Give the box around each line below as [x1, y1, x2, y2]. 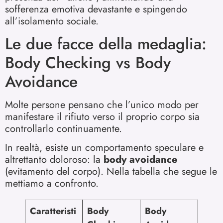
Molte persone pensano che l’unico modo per [5, 98, 199, 112]
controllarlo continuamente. [5, 121, 122, 136]
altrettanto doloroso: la [5, 152, 104, 167]
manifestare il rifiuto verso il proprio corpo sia [5, 110, 200, 124]
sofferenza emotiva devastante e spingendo [5, 1, 187, 16]
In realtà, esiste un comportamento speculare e [5, 140, 204, 155]
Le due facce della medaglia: [5, 32, 207, 56]
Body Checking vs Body [5, 51, 171, 75]
